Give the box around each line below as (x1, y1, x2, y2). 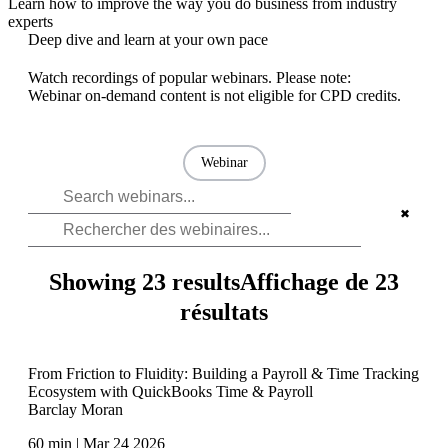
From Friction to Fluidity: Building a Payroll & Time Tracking (28, 364, 419, 382)
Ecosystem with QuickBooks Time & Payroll (28, 382, 313, 400)
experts (8, 12, 53, 30)
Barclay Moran (28, 400, 123, 418)
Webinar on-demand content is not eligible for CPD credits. (28, 86, 401, 104)
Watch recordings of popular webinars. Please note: (28, 68, 351, 86)
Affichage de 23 (240, 268, 399, 295)
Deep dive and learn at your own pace (28, 30, 268, 48)
